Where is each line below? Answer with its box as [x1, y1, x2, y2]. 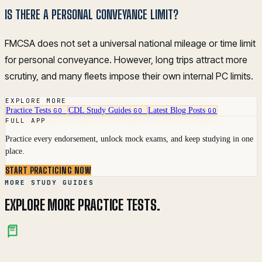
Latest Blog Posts [148, 106, 206, 115]
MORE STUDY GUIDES [5, 178, 94, 187]
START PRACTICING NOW [5, 165, 91, 176]
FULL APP [5, 116, 47, 125]
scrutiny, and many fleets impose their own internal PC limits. [5, 70, 253, 82]
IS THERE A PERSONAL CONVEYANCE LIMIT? [5, 7, 178, 23]
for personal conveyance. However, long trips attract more [5, 54, 247, 66]
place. [5, 147, 25, 156]
